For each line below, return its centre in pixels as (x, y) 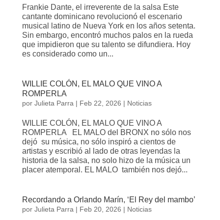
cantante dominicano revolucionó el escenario (102, 16)
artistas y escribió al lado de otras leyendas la (101, 151)
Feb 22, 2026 (100, 103)
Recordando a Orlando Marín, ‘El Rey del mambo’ (109, 199)
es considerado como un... (68, 54)
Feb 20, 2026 (100, 209)
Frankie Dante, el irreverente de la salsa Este (100, 7)
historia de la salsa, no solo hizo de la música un (106, 160)
